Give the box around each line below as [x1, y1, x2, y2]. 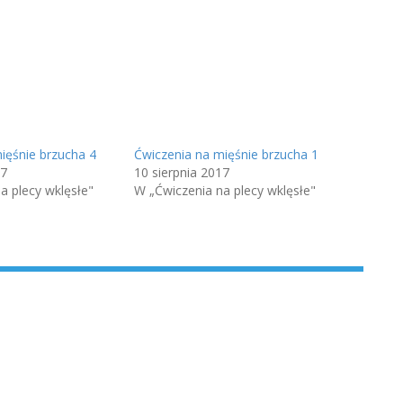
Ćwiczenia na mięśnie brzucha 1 [134, 145, 318, 163]
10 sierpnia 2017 [134, 163, 229, 181]
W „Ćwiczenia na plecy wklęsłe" [134, 181, 316, 199]
